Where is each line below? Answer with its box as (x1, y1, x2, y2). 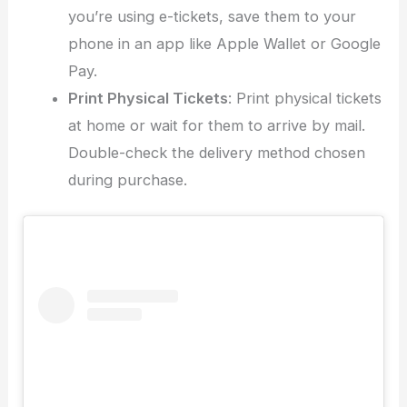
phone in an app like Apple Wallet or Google (67, 35, 381, 54)
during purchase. (67, 171, 187, 190)
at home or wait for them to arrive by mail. (67, 116, 365, 135)
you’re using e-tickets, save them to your (67, 7, 356, 26)
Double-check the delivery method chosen (67, 144, 365, 163)
